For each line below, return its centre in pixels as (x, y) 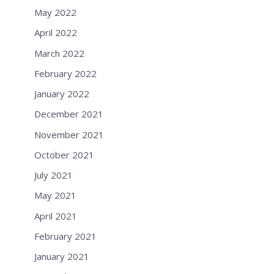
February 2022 (65, 73)
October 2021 (64, 154)
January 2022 (62, 94)
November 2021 (69, 134)
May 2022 (55, 13)
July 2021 (54, 175)
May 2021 (55, 195)
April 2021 (56, 216)
